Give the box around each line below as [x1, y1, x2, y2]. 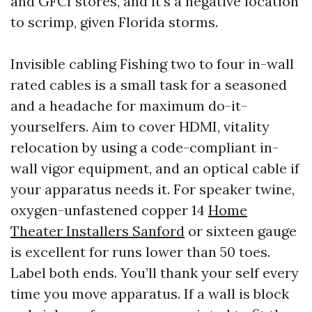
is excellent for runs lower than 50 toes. [10, 243, 270, 260]
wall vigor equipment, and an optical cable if [10, 159, 299, 177]
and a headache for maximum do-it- [10, 97, 247, 114]
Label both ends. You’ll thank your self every [10, 264, 299, 281]
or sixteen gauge [185, 222, 297, 240]
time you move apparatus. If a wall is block [10, 285, 289, 302]
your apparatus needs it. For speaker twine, [10, 180, 295, 198]
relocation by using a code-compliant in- [10, 139, 279, 156]
